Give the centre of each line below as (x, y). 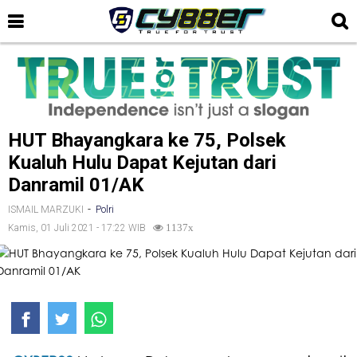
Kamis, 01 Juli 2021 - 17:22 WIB (80, 228)
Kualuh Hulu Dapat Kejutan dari (142, 162)
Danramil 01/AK (76, 184)
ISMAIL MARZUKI (46, 209)
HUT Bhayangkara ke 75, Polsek (147, 140)
